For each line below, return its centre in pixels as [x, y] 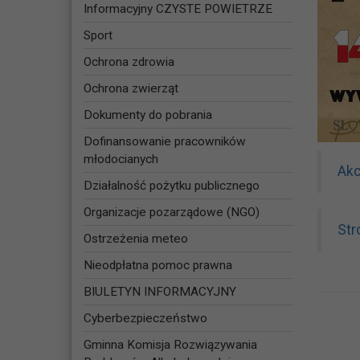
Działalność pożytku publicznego [171, 186]
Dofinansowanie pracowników [164, 142]
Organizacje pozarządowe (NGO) [171, 213]
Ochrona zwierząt [131, 89]
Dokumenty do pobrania [147, 115]
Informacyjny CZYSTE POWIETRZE [178, 9]
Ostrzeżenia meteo [135, 239]
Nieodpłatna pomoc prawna [157, 266]
